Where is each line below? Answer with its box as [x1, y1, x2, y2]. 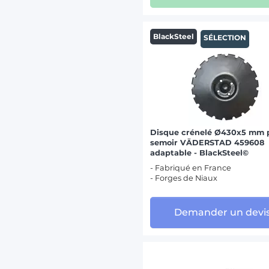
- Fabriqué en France [150, 163, 232, 173]
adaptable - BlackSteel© [150, 148, 249, 158]
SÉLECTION [203, 33, 246, 43]
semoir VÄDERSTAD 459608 [150, 138, 265, 148]
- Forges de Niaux [150, 174, 218, 183]
